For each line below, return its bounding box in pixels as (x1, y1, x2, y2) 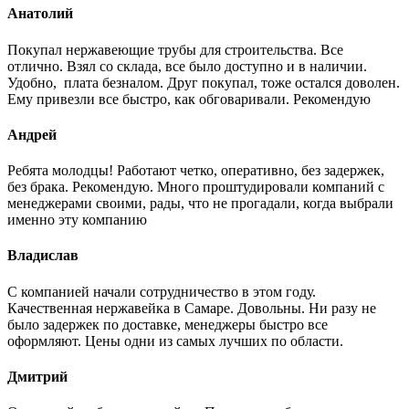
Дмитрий (7, 368, 68, 384)
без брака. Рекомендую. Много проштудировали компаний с (7, 179, 384, 195)
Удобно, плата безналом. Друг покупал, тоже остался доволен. (7, 74, 400, 90)
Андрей (7, 126, 57, 142)
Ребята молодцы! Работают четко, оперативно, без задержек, (7, 163, 384, 179)
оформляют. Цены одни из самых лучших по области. (7, 332, 343, 349)
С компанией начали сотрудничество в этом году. (7, 283, 316, 299)
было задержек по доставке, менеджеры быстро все (7, 316, 328, 332)
